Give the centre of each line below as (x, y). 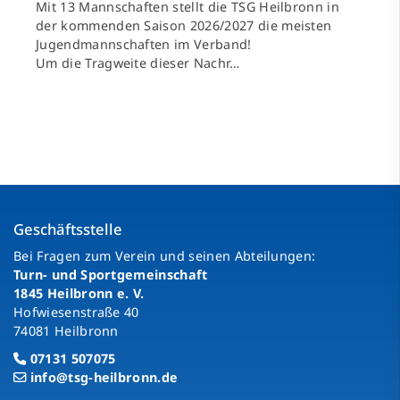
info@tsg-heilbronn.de (104, 378)
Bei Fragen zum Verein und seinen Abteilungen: (165, 256)
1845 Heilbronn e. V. (79, 294)
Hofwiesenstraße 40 (76, 312)
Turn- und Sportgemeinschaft (111, 275)
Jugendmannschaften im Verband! (144, 45)
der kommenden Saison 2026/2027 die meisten (184, 26)
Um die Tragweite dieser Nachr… (138, 63)
